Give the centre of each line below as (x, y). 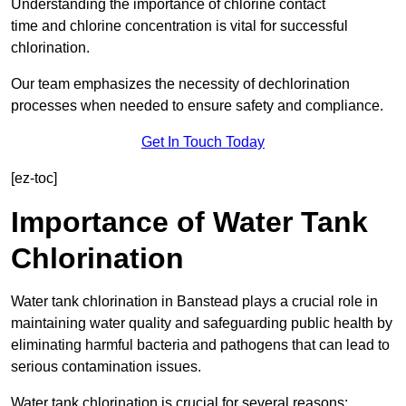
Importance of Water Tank (189, 222)
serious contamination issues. (106, 367)
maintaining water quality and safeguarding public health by (202, 324)
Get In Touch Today (203, 142)
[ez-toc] (34, 179)
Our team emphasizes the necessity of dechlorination (180, 84)
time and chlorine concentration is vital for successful (179, 26)
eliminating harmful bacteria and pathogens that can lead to (200, 345)
